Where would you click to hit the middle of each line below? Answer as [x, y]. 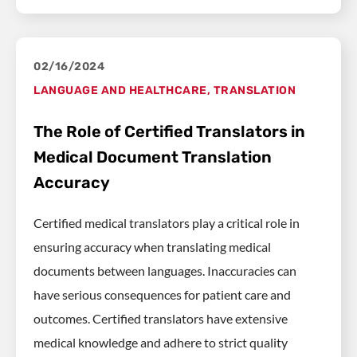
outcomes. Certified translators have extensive [161, 319]
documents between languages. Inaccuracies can [165, 271]
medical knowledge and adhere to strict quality [161, 343]
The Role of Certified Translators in [169, 132]
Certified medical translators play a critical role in [167, 223]
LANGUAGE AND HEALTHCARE [120, 91]
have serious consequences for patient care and [162, 295]
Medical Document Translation [153, 157]
